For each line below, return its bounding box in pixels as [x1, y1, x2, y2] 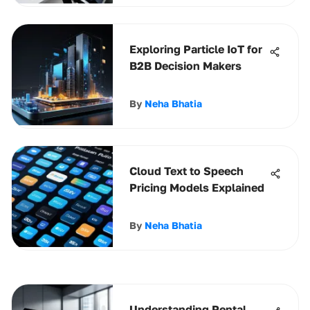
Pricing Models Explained [129, 181, 264, 194]
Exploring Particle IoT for [129, 42, 262, 56]
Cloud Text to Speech [129, 164, 244, 178]
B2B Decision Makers [129, 59, 241, 73]
